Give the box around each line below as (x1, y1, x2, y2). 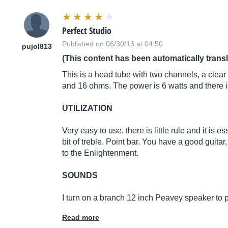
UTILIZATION (62, 104, 112, 113)
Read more (62, 213, 99, 222)
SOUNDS (62, 171, 98, 180)
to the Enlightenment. (62, 149, 138, 158)
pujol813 (21, 42, 52, 51)
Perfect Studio (62, 24, 111, 37)
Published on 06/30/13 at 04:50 (62, 40, 163, 48)
